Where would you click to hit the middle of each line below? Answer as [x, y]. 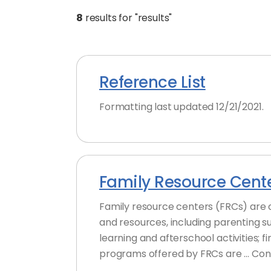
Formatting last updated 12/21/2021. [181, 107]
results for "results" [127, 18]
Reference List [152, 82]
